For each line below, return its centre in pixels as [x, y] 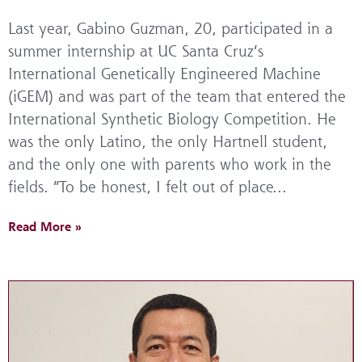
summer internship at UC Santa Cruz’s [136, 51]
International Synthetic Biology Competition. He [172, 118]
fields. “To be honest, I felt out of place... [147, 186]
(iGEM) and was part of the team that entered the [177, 96]
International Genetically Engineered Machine [164, 73]
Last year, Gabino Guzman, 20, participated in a [170, 28]
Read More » [45, 225]
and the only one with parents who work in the [170, 164]
